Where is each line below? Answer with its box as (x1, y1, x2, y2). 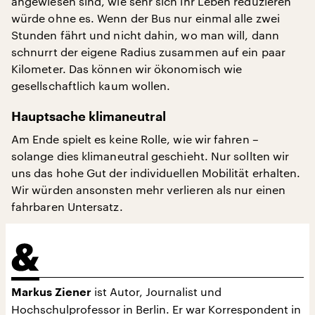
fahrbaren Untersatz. (11, 200, 123, 213)
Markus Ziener (11, 287, 94, 298)
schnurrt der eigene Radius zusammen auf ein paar (11, 45, 285, 58)
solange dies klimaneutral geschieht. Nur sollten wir (11, 149, 290, 162)
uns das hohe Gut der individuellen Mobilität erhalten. (11, 166, 301, 179)
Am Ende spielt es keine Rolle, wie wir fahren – (11, 132, 259, 146)
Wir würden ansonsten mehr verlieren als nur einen (11, 183, 285, 196)
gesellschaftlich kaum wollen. (11, 79, 171, 92)
